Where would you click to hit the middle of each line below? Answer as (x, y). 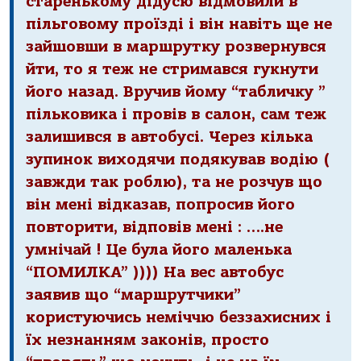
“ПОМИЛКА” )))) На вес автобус (155, 273)
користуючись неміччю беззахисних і (178, 318)
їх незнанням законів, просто (147, 340)
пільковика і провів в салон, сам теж (176, 115)
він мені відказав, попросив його (160, 205)
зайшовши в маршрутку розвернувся (176, 47)
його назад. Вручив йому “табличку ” (176, 92)
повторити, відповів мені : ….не (154, 228)
